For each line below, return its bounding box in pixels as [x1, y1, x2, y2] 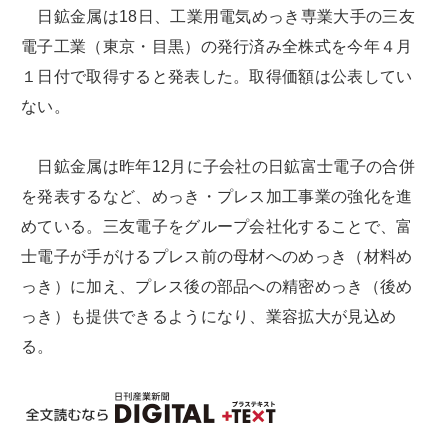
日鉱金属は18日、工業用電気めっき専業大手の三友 [21, 8, 415, 26]
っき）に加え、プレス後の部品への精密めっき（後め [21, 278, 413, 296]
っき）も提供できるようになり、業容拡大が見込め [21, 308, 397, 326]
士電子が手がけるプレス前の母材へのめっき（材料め [21, 248, 413, 266]
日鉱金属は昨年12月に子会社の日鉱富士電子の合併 [21, 158, 415, 176]
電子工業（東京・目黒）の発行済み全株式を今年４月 [21, 38, 413, 56]
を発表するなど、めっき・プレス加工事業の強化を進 [21, 188, 413, 206]
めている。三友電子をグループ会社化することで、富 [21, 218, 413, 236]
